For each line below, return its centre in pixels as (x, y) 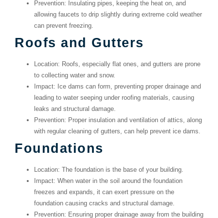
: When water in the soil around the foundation (118, 181)
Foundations (59, 148)
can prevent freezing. (64, 26)
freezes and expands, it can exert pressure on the (104, 192)
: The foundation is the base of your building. (121, 170)
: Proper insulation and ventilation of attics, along (133, 120)
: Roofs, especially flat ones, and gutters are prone (129, 64)
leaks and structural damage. (75, 109)
